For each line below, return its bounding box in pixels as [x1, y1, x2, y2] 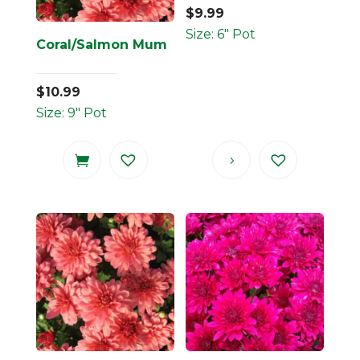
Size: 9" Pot [35, 105, 107, 121]
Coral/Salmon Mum [35, 37, 167, 53]
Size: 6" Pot [186, 27, 256, 43]
